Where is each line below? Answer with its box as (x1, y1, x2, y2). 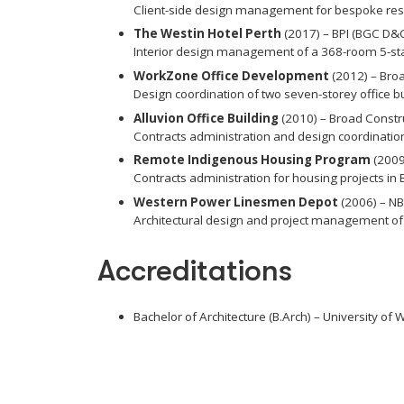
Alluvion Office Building (133, 109, 279, 126)
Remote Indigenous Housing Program (133, 151, 371, 169)
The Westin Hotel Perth (133, 25, 281, 42)
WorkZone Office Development (133, 67, 329, 84)
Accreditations (96, 253, 292, 289)
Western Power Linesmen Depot (133, 194, 338, 211)
